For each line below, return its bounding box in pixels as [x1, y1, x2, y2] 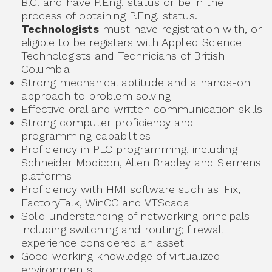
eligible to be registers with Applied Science [21, 36, 242, 49]
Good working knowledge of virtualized [21, 250, 220, 262]
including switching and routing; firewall [21, 223, 223, 236]
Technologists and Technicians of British [21, 49, 225, 62]
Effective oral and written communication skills [21, 103, 262, 115]
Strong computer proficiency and [21, 116, 194, 129]
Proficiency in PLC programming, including [21, 143, 237, 155]
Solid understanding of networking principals [21, 209, 250, 222]
